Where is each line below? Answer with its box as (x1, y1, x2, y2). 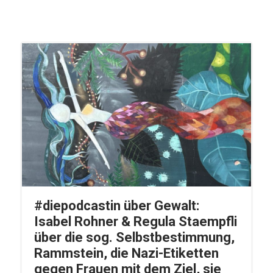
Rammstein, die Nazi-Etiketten (34, 246, 219, 261)
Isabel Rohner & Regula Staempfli (34, 214, 237, 230)
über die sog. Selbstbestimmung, (34, 230, 235, 246)
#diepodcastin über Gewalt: (34, 198, 199, 214)
